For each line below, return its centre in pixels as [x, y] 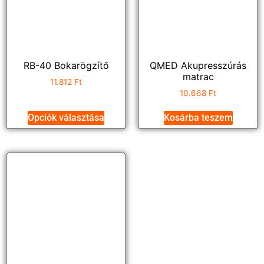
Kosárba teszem [198, 118]
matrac [198, 76]
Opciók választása [66, 118]
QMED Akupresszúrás [198, 65]
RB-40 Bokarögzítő [66, 65]
